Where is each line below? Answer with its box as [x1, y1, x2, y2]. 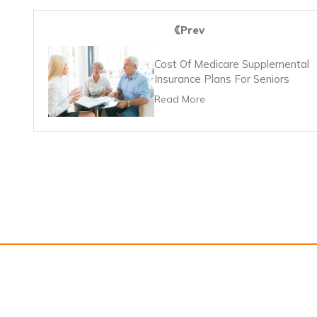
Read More [154, 93, 205, 106]
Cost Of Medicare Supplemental [154, 57, 309, 71]
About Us [212, 297, 256, 311]
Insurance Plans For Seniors [154, 72, 289, 86]
